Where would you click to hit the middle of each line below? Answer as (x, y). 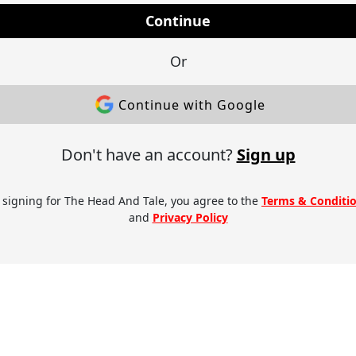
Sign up (266, 155)
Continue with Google (192, 104)
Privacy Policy (190, 218)
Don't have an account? (149, 155)
